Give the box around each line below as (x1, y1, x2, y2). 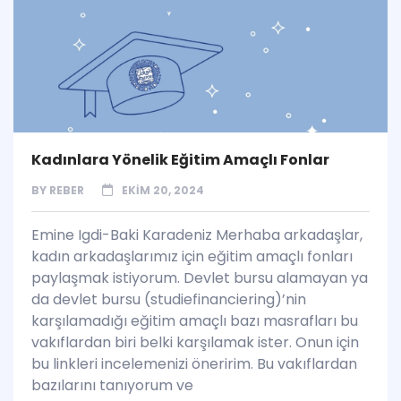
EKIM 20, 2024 (122, 183, 204, 199)
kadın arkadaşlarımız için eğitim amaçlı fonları (31, 246, 353, 268)
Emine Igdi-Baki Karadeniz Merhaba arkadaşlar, (31, 225, 363, 246)
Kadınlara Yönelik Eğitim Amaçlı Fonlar (31, 149, 329, 171)
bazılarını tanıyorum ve (31, 375, 193, 397)
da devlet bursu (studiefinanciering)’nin (31, 289, 306, 311)
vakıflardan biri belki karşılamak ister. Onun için (31, 332, 359, 354)
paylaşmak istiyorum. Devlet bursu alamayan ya (31, 268, 368, 289)
